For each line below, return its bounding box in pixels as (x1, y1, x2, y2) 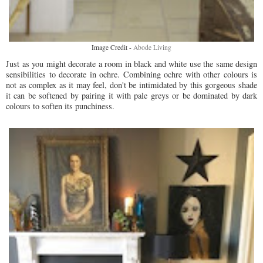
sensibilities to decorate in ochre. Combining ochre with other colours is (6, 69, 257, 80)
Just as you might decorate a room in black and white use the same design (6, 58, 257, 70)
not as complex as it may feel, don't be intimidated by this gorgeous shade (6, 79, 257, 91)
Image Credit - (92, 43, 133, 52)
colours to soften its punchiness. (6, 100, 117, 112)
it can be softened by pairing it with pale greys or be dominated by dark (6, 90, 257, 102)
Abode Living (133, 43, 171, 52)
